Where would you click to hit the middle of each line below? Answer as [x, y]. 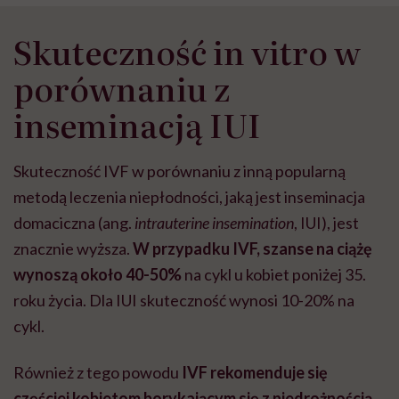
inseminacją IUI [137, 125]
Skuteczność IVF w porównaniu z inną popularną [179, 171]
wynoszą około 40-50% [99, 275]
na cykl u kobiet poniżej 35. [275, 275]
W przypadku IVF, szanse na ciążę [252, 249]
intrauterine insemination [214, 223]
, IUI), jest [326, 223]
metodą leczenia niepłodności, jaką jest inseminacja [189, 197]
